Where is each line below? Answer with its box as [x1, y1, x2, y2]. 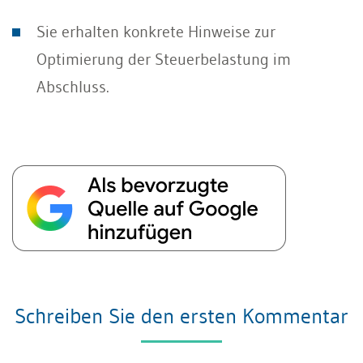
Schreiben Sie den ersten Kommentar [15, 303, 348, 329]
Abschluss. [36, 77, 109, 96]
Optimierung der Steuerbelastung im [36, 49, 291, 69]
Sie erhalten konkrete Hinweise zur [36, 22, 275, 41]
